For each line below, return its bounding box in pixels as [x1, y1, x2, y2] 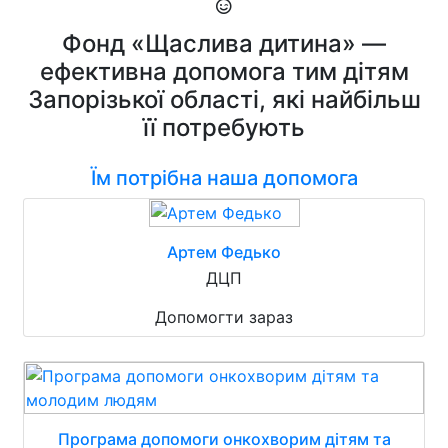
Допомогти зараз [155, 307, 293, 327]
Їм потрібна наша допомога [90, 166, 358, 190]
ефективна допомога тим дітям [39, 57, 409, 86]
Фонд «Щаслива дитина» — [62, 29, 386, 58]
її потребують [143, 113, 305, 142]
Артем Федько [167, 242, 281, 262]
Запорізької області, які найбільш [27, 85, 421, 114]
